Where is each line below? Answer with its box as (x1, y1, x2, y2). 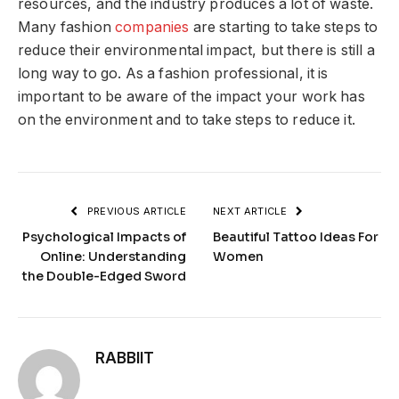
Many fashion (18, 19, 116, 37)
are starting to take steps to (189, 19, 379, 37)
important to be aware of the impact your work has (18, 88, 365, 106)
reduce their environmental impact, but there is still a (18, 42, 375, 60)
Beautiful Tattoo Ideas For (213, 229, 379, 246)
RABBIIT (95, 349, 154, 368)
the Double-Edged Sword (22, 268, 186, 285)
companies (115, 19, 190, 37)
